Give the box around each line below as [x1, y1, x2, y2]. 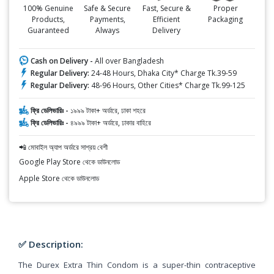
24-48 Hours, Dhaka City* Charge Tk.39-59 [89, 67, 237, 78]
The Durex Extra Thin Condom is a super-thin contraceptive [18, 259, 256, 270]
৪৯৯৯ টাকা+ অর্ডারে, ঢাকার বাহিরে [70, 117, 151, 128]
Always [95, 24, 120, 35]
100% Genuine [23, 2, 74, 13]
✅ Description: [18, 237, 83, 250]
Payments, [89, 13, 125, 24]
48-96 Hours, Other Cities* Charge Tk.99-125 [89, 80, 245, 91]
